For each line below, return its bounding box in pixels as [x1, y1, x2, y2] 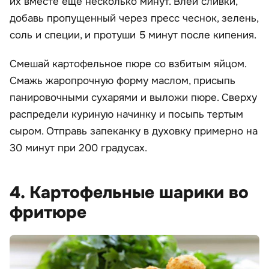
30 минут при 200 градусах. [10, 142, 147, 155]
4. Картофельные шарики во [10, 182, 249, 204]
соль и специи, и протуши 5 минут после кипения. [10, 29, 256, 42]
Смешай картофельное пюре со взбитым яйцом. [10, 58, 246, 71]
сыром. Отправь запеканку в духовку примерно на [10, 125, 258, 138]
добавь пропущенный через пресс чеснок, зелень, [10, 12, 258, 25]
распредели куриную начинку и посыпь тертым [10, 108, 243, 121]
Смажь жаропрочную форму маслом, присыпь [10, 74, 235, 88]
